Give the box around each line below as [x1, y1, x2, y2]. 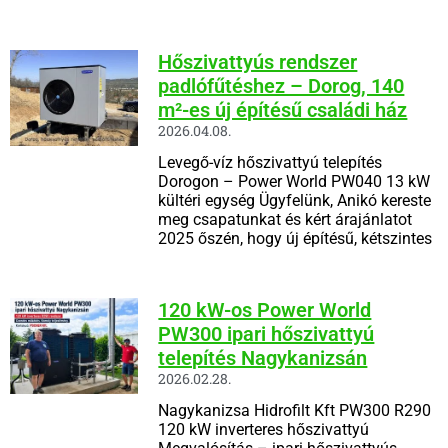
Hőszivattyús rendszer [158, 49, 358, 74]
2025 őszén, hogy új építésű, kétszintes [158, 228, 433, 248]
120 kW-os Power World [158, 297, 372, 322]
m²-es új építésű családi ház [158, 97, 408, 122]
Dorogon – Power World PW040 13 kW [158, 171, 431, 191]
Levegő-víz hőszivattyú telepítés [158, 152, 383, 172]
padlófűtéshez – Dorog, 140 [158, 73, 405, 98]
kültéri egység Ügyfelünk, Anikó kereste [158, 190, 432, 210]
